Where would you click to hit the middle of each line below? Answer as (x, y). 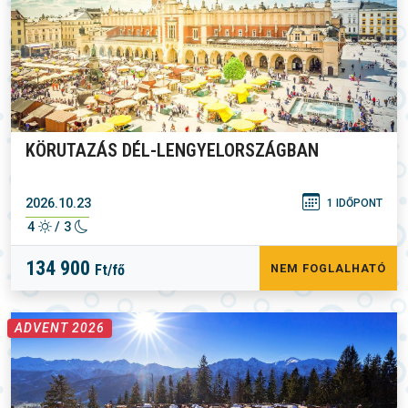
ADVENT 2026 (60, 328)
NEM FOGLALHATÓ (328, 268)
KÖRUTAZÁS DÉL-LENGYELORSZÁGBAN (172, 150)
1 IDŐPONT (355, 203)
